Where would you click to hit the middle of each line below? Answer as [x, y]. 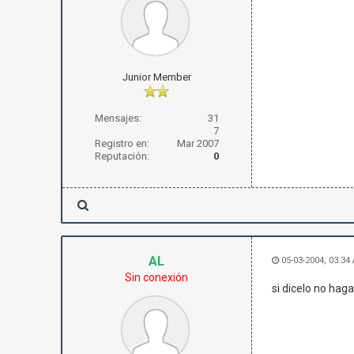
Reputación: [122, 156]
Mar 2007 [198, 143]
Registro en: [122, 143]
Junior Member [156, 77]
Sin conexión [157, 277]
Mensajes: [118, 118]
